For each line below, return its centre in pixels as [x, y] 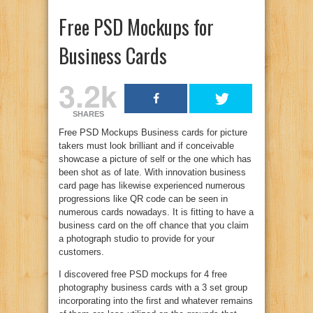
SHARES [88, 114]
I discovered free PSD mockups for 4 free [143, 274]
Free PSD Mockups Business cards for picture [153, 132]
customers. [81, 252]
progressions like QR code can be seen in [143, 199]
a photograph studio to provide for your [137, 239]
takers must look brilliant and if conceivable [146, 146]
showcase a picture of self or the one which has [155, 159]
